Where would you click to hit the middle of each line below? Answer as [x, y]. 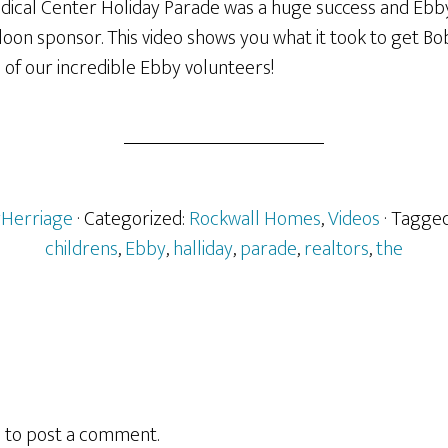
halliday [203, 249]
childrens [81, 249]
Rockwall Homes [255, 219]
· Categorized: [133, 219]
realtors [336, 249]
